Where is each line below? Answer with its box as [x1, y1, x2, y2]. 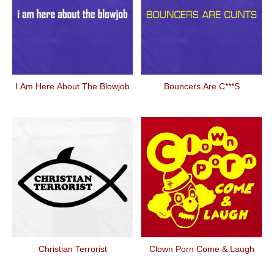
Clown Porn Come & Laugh [149, 244, 254, 254]
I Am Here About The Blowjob [15, 81, 130, 91]
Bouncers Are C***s [163, 81, 240, 91]
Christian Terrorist [38, 244, 107, 254]
